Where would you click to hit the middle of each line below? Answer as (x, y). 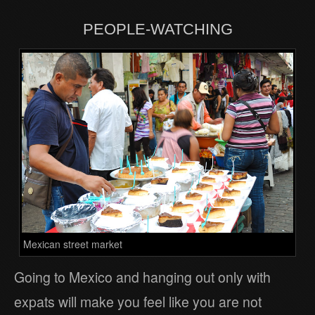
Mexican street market (73, 244)
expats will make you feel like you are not (138, 302)
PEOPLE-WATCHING (157, 29)
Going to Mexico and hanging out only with (142, 277)
